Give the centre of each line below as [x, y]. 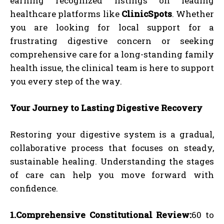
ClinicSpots [146, 13]
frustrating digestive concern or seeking [112, 40]
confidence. [34, 188]
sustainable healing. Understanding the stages [112, 161]
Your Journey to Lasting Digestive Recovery [106, 107]
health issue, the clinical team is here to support [112, 67]
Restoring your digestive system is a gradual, [112, 134]
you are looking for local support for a [112, 27]
